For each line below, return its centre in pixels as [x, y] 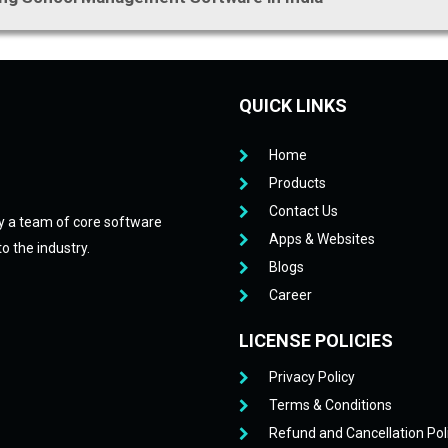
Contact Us [303, 211]
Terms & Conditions [330, 405]
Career [290, 295]
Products [297, 183]
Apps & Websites [322, 239]
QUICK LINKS [293, 105]
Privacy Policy [312, 377]
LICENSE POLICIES [316, 340]
